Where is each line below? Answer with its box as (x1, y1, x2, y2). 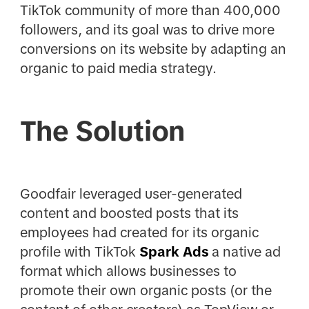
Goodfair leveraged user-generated (19, 186, 242, 201)
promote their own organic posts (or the (19, 282, 272, 298)
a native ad (211, 243, 281, 259)
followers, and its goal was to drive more (19, 21, 275, 37)
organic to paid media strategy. (19, 60, 217, 76)
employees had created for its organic (19, 224, 259, 240)
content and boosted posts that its (19, 205, 239, 221)
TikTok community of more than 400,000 (19, 2, 281, 18)
